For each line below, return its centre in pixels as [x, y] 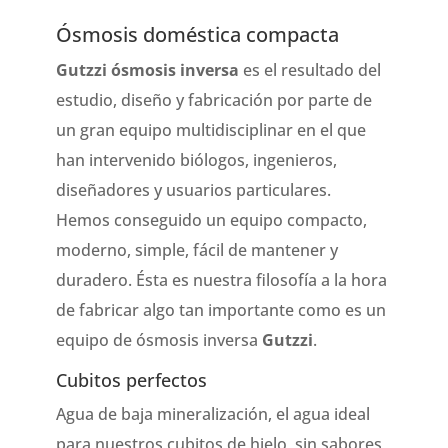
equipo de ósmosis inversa [159, 339]
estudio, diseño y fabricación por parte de [214, 99]
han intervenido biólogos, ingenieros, [196, 159]
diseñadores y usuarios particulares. [193, 189]
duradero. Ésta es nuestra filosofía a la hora [221, 279]
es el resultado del [310, 69]
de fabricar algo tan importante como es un [221, 309]
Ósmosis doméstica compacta [197, 34]
